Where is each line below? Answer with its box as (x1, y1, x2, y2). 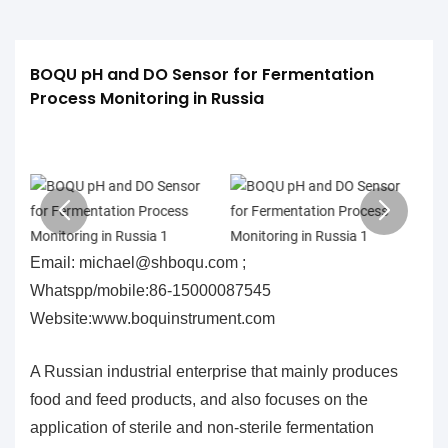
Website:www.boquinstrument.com (30, 309, 275, 327)
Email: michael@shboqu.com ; (30, 253, 246, 271)
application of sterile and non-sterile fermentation (30, 418, 374, 436)
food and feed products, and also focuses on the (30, 390, 368, 408)
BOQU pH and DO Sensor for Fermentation (30, 63, 374, 87)
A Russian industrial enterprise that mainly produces (30, 362, 398, 380)
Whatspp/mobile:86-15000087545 (30, 281, 271, 299)
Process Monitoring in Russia (30, 87, 264, 111)
